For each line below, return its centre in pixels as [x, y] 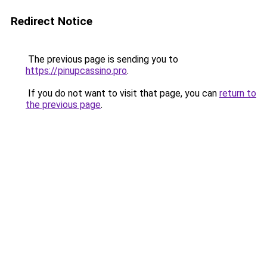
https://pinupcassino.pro [76, 71]
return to [238, 93]
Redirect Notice [52, 21]
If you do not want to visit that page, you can [122, 93]
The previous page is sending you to [102, 59]
